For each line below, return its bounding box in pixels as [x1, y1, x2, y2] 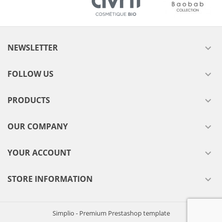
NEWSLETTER [7, 42, 58, 54]
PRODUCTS [7, 95, 50, 106]
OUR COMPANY [7, 121, 68, 132]
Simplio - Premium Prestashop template [52, 209, 170, 218]
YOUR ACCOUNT [7, 147, 71, 159]
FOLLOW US [7, 68, 54, 80]
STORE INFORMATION [7, 173, 93, 185]
